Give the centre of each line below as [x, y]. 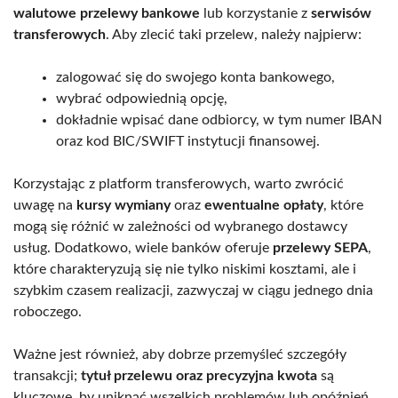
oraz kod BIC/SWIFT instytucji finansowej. [188, 141]
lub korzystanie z [255, 13]
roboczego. [48, 311]
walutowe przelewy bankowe [107, 13]
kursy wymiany [123, 205]
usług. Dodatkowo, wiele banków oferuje [143, 247]
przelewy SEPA [320, 247]
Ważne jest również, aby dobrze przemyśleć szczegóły [180, 354]
